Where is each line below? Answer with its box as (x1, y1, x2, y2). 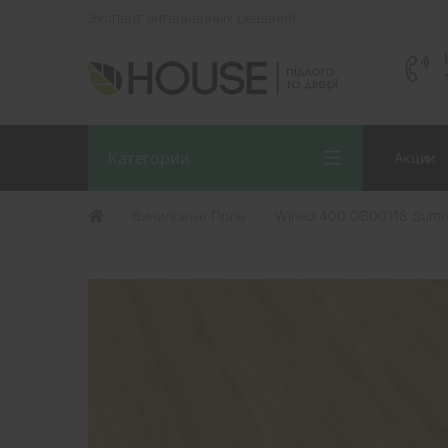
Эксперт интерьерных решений (88, 9, 296, 27)
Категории (108, 147, 190, 168)
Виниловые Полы (132, 206, 247, 224)
